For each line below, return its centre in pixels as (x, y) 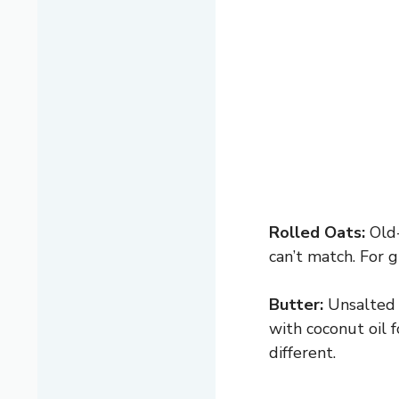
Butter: (296, 305)
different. (302, 353)
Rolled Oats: (317, 233)
